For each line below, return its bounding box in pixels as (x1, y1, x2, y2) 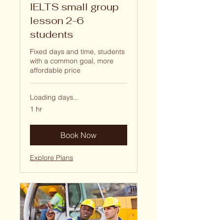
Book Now (60, 130, 97, 140)
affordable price (30, 66, 81, 75)
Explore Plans (30, 153, 73, 163)
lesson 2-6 (30, 14, 84, 27)
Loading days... (30, 93, 79, 102)
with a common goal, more (30, 56, 113, 66)
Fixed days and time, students (30, 47, 125, 56)
